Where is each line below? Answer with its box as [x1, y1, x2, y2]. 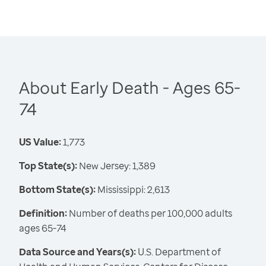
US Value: [19, 135, 61, 149]
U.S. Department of [136, 245, 221, 259]
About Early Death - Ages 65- [19, 76, 240, 99]
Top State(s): [19, 159, 77, 173]
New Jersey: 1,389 [77, 159, 156, 173]
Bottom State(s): [19, 183, 96, 197]
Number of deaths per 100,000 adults [67, 207, 232, 220]
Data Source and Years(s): [19, 245, 136, 259]
